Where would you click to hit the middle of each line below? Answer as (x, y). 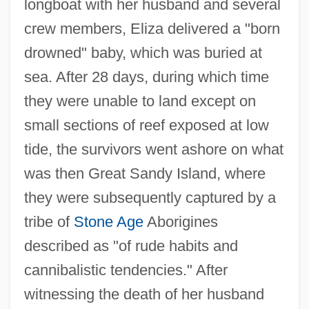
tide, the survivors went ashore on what (153, 149)
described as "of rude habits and (131, 246)
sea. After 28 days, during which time (146, 77)
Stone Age (108, 221)
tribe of (49, 221)
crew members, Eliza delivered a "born (152, 28)
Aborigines (180, 221)
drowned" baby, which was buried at (143, 52)
